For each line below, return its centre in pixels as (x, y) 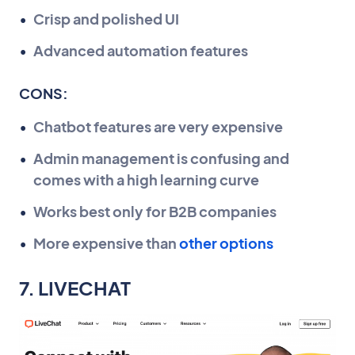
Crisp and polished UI (106, 19)
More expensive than (106, 243)
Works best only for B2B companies (155, 212)
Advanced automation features (141, 51)
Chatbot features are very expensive (158, 127)
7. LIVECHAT (75, 288)
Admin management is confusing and (161, 158)
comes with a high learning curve (146, 180)
